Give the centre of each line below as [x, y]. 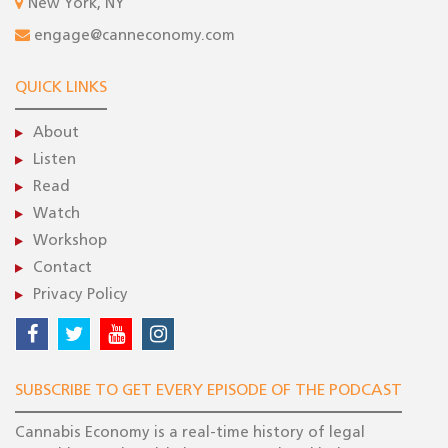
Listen [54, 161]
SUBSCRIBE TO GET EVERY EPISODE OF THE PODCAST [208, 391]
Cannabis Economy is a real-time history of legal [190, 434]
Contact [62, 269]
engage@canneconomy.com [134, 37]
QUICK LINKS [61, 88]
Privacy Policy [80, 296]
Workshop [70, 242]
